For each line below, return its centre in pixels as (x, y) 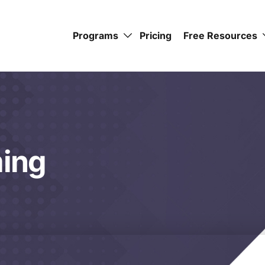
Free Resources (220, 35)
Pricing (156, 35)
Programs (96, 35)
